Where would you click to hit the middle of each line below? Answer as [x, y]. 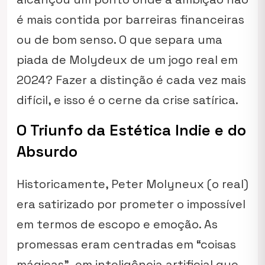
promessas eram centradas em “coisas [126, 244]
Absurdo [47, 151]
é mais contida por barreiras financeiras [130, 20]
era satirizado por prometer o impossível [131, 204]
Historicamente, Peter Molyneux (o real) [132, 184]
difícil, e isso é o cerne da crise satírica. [127, 100]
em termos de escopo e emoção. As [117, 224]
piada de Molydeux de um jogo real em [127, 60]
